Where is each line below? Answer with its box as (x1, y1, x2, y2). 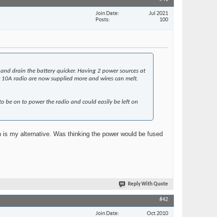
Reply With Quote (128, 182, 168, 187)
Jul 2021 (149, 10, 168, 16)
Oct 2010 (147, 210, 168, 216)
